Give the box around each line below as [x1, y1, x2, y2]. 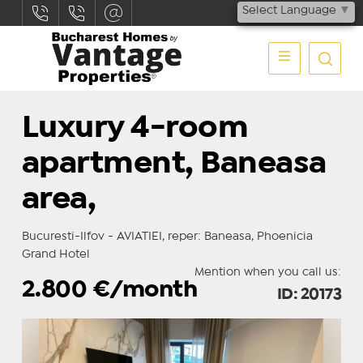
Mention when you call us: [194, 267, 342, 277]
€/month [92, 280, 198, 301]
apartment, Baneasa [21, 151, 327, 177]
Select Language [242, 6, 336, 16]
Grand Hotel [21, 250, 90, 259]
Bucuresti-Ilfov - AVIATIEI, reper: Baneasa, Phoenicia [21, 232, 313, 241]
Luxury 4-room [21, 115, 249, 142]
